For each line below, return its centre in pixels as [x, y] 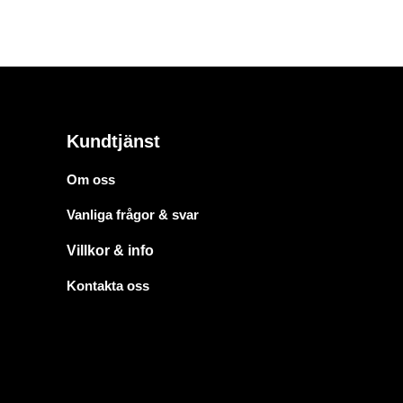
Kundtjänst [113, 142]
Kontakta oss [107, 286]
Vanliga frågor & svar [132, 215]
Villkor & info [110, 251]
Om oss [90, 180]
